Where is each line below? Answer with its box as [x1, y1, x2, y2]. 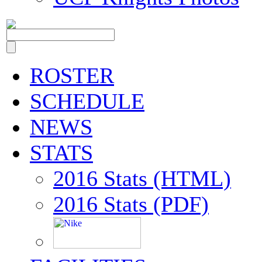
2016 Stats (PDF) [53, 192, 209, 216]
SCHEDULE [30, 89, 144, 113]
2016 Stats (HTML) [53, 166, 231, 191]
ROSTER [30, 63, 114, 88]
